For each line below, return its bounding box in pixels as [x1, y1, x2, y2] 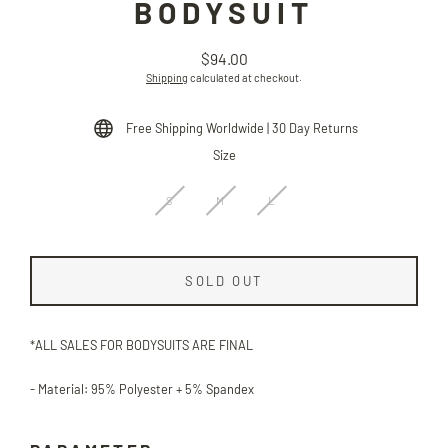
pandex [213, 381, 254, 398]
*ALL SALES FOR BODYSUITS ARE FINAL [30, 337, 253, 354]
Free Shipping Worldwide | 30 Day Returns [125, 120, 358, 137]
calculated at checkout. [188, 71, 302, 85]
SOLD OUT [185, 273, 263, 290]
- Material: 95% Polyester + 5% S [30, 381, 213, 398]
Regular [215, 58, 260, 75]
